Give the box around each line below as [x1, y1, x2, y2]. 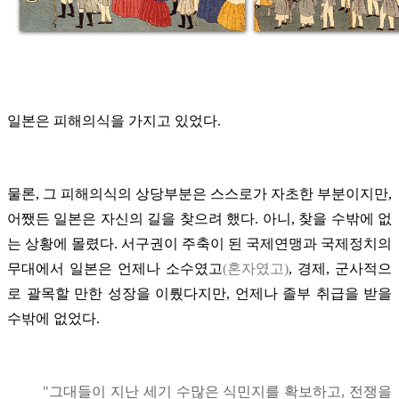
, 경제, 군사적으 [289, 260, 392, 276]
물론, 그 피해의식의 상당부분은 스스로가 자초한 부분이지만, [7, 185, 392, 201]
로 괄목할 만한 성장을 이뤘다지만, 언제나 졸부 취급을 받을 [7, 285, 392, 301]
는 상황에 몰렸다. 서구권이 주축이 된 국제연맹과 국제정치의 [7, 235, 392, 251]
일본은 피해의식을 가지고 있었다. [7, 112, 221, 128]
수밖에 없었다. [7, 310, 100, 326]
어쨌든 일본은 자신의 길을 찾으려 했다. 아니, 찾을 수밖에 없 [7, 210, 392, 226]
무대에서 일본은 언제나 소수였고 [7, 260, 223, 276]
